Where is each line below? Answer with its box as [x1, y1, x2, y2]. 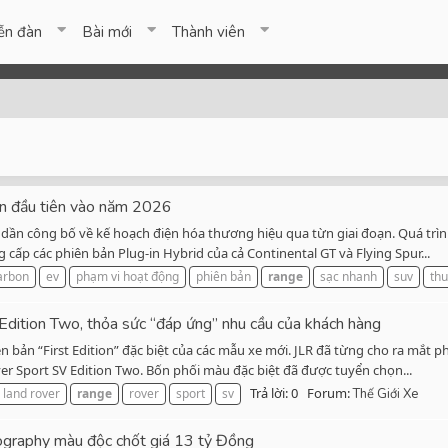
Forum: [307, 384, 353, 403]
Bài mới [82, 22, 133, 42]
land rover [3, 385, 60, 403]
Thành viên [172, 22, 246, 42]
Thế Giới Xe [353, 385, 418, 404]
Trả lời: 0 [250, 384, 298, 403]
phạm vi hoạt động [76, 268, 179, 286]
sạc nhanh [320, 268, 377, 286]
